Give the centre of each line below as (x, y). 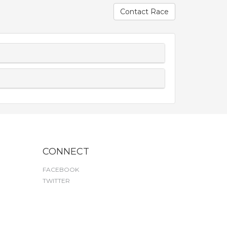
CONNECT (66, 152)
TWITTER (56, 181)
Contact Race (144, 12)
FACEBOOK (61, 169)
